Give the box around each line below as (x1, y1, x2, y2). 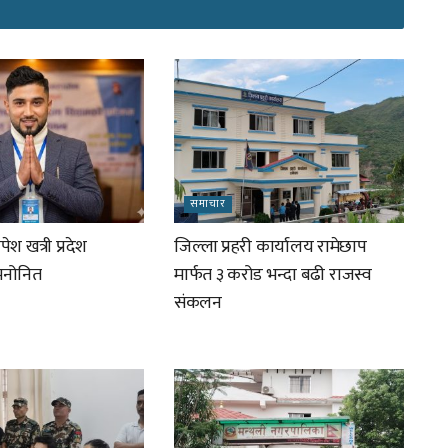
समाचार (189, 195, 226, 213)
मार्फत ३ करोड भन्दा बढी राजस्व (173, 260, 372, 290)
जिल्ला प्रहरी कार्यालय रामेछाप (173, 232, 367, 262)
